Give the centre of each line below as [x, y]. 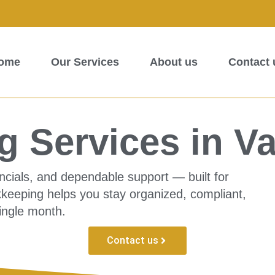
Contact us [133, 241]
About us [174, 62]
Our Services [85, 62]
